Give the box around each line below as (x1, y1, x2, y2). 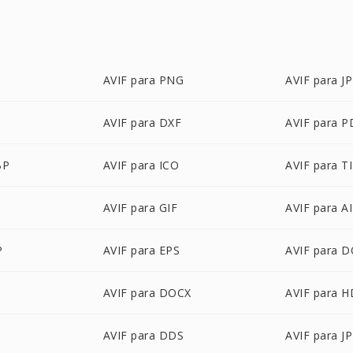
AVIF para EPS (102, 243, 180, 258)
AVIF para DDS (102, 328, 184, 343)
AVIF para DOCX (102, 285, 191, 300)
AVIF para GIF (102, 200, 178, 215)
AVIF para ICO (102, 158, 180, 173)
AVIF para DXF (102, 115, 182, 130)
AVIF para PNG (102, 72, 184, 87)
